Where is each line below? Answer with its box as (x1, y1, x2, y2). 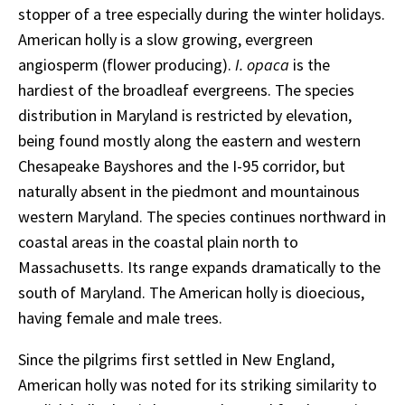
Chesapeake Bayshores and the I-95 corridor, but (18, 155, 345, 176)
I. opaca (235, 53, 293, 75)
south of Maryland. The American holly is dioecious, (18, 281, 364, 303)
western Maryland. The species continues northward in (18, 205, 386, 227)
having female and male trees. (18, 306, 222, 328)
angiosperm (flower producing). (18, 53, 235, 75)
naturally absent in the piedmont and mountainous (18, 180, 360, 202)
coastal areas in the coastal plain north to (18, 231, 298, 252)
